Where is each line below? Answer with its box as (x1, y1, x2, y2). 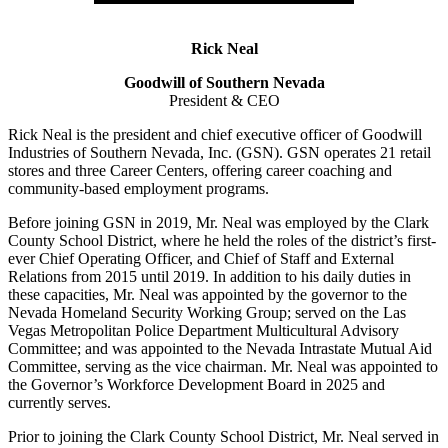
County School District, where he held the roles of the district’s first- (8, 232, 436, 250)
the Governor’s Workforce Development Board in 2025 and (8, 376, 385, 394)
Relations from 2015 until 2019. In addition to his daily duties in (8, 268, 411, 286)
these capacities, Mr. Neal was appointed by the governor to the (8, 286, 407, 304)
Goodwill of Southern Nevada (123, 74, 325, 92)
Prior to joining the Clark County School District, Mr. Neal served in (8, 428, 439, 446)
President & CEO (168, 92, 280, 110)
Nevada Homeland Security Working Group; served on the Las (8, 304, 406, 322)
